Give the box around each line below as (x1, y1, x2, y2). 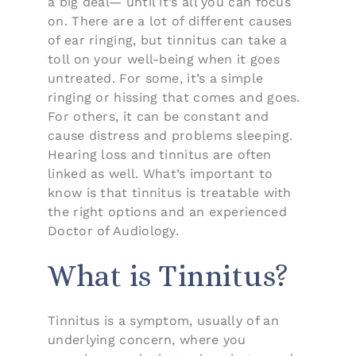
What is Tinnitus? (48, 257, 289, 293)
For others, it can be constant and (48, 108, 269, 124)
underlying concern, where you (48, 331, 246, 347)
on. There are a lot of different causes (48, 13, 292, 29)
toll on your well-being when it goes (48, 51, 280, 67)
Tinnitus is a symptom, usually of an (48, 312, 279, 328)
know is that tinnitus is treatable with (48, 184, 292, 200)
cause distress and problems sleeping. (48, 127, 293, 143)
